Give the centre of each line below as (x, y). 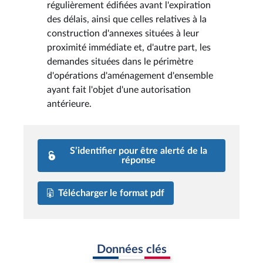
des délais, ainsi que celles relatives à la (127, 19)
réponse (139, 160)
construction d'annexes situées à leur (123, 33)
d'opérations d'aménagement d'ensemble (130, 75)
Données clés (131, 249)
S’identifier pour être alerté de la (139, 151)
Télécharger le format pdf (111, 193)
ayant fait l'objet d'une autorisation (119, 90)
